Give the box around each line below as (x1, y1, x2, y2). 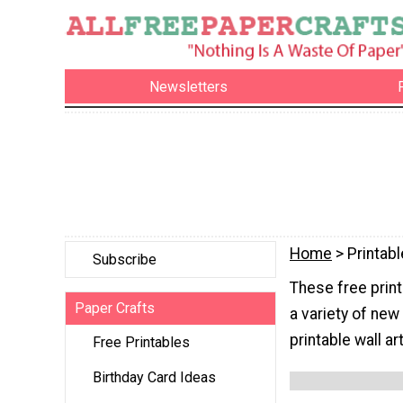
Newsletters (149, 77, 228, 95)
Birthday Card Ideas (93, 369, 216, 387)
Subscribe (93, 251, 157, 269)
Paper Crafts (75, 300, 155, 318)
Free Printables (93, 334, 190, 352)
